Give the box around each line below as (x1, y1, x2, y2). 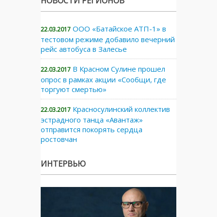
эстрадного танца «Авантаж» (41, 114, 143, 124)
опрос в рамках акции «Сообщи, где (41, 74, 166, 84)
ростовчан (41, 134, 77, 144)
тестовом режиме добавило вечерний (41, 34, 175, 44)
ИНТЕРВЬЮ (41, 158, 86, 169)
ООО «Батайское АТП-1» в (73, 23, 166, 33)
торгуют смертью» (41, 84, 107, 94)
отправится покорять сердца (41, 124, 142, 134)
